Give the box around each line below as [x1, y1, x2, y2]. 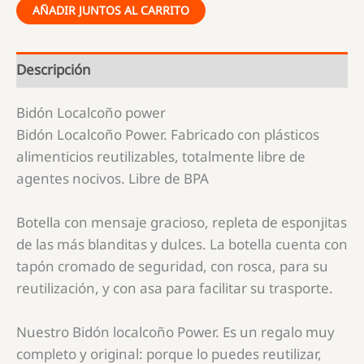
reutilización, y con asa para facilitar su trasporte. [16, 278, 333, 297]
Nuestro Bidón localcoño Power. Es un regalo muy [16, 323, 335, 342]
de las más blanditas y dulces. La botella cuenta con [16, 234, 348, 253]
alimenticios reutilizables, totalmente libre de [16, 146, 305, 166]
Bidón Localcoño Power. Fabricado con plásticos [16, 124, 319, 144]
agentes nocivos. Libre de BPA [16, 168, 209, 188]
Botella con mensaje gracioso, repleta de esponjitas [16, 212, 347, 232]
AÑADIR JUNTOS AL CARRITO [32, 2, 189, 18]
